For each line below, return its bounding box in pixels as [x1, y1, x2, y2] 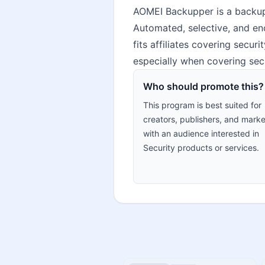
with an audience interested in [143, 128, 259, 138]
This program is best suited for [143, 100, 261, 110]
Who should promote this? [143, 80, 264, 92]
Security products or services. [143, 143, 259, 153]
